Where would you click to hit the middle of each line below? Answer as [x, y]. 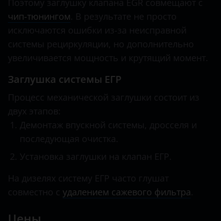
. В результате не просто [124, 16]
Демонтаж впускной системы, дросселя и [108, 125]
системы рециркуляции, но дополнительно [101, 44]
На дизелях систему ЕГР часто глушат [88, 178]
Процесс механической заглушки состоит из [104, 97]
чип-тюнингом [39, 16]
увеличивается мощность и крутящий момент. [108, 58]
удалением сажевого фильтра [127, 192]
